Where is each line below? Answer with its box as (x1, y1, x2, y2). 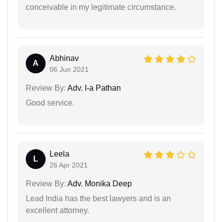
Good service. (26, 98, 74, 107)
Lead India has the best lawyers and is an (26, 194, 171, 203)
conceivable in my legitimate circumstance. (26, 2, 176, 11)
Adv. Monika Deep (66, 179, 132, 188)
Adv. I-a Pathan (66, 83, 121, 92)
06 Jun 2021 (50, 65, 89, 73)
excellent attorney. (26, 206, 89, 215)
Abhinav (50, 54, 79, 62)
